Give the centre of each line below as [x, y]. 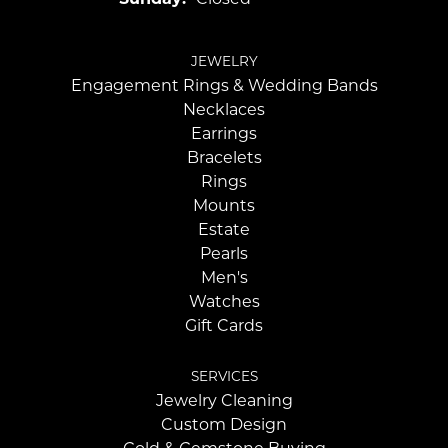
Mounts [224, 206]
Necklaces [224, 110]
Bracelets [224, 158]
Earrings [224, 134]
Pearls [224, 254]
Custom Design [224, 425]
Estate [224, 230]
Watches [224, 302]
